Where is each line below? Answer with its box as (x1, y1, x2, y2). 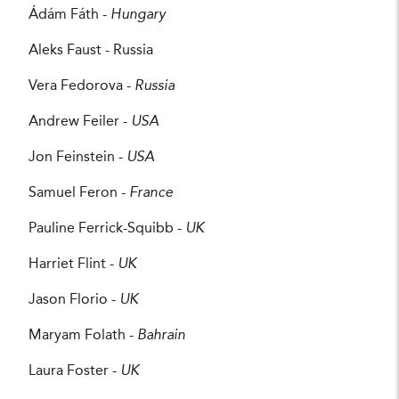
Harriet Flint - (28, 257, 118, 273)
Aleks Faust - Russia (28, 44, 153, 59)
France (129, 186, 173, 201)
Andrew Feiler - (28, 115, 131, 130)
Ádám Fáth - (28, 8, 110, 23)
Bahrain (137, 329, 189, 344)
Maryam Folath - (28, 329, 137, 344)
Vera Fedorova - (28, 79, 134, 94)
